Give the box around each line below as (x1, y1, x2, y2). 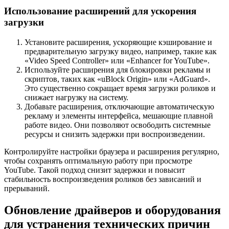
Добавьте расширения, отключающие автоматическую (25, 102, 214, 111)
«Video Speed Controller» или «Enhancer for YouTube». (25, 56, 210, 65)
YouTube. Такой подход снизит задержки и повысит (4, 165, 185, 174)
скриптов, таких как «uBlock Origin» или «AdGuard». (25, 74, 210, 83)
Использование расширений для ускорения (4, 6, 196, 17)
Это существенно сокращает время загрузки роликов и (25, 83, 216, 93)
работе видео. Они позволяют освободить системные (25, 120, 211, 129)
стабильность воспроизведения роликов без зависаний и (4, 174, 201, 184)
